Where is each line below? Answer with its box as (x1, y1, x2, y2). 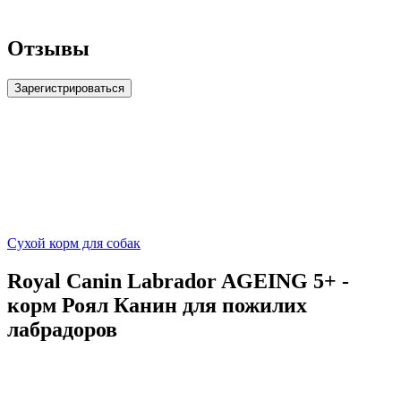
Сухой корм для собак (7, 235, 141, 252)
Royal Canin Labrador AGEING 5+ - (7, 269, 349, 294)
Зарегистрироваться (14, 81, 124, 96)
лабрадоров (7, 318, 117, 342)
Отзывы (7, 37, 90, 61)
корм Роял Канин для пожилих (7, 294, 307, 318)
